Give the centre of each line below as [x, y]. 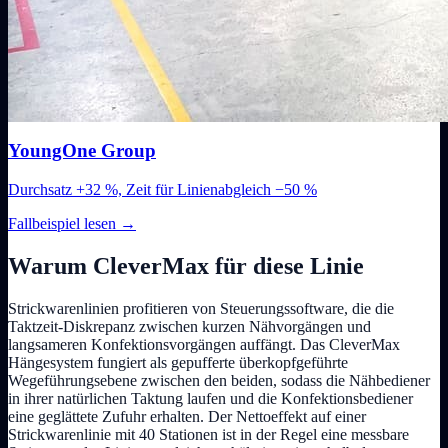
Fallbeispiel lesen [64, 224]
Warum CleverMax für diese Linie [186, 266]
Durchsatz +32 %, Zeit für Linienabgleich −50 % [162, 190]
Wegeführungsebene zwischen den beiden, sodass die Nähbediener [219, 380]
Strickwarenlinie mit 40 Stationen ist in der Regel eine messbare [208, 434]
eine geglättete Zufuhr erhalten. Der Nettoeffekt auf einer [187, 416]
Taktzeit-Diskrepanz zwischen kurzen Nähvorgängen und [189, 326]
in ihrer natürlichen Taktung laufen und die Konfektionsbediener [210, 398]
